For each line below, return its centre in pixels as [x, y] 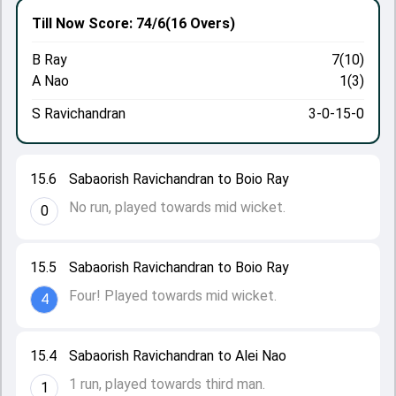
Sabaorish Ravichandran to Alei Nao [178, 356]
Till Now [58, 23]
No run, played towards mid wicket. [177, 207]
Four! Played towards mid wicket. [173, 296]
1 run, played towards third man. [167, 384]
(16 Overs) [200, 23]
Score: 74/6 [125, 23]
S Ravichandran [79, 114]
